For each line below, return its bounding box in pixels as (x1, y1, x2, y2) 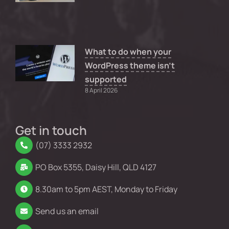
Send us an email (35, 205, 99, 217)
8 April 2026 (85, 86, 118, 95)
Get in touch (15, 122, 87, 139)
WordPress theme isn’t (85, 60, 175, 71)
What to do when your (85, 46, 172, 57)
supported (85, 74, 127, 85)
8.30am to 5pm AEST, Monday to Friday (35, 184, 177, 195)
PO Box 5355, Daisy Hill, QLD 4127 (35, 162, 156, 173)
